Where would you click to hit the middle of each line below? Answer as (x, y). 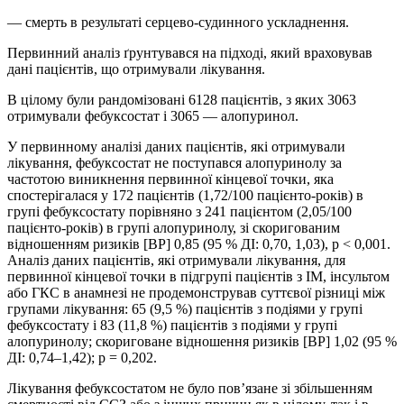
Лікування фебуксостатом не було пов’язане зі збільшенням (190, 389)
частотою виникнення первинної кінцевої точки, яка (170, 179)
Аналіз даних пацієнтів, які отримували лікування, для (176, 261)
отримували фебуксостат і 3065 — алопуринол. (153, 116)
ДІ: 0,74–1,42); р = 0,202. (82, 358)
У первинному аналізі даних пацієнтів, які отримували (176, 147)
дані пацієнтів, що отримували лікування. (136, 69)
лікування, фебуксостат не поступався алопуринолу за (174, 163)
